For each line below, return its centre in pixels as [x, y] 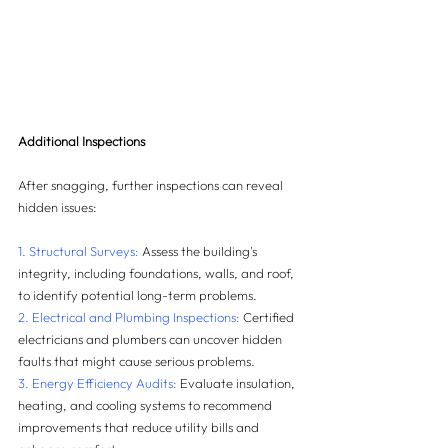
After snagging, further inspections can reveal [152, 184]
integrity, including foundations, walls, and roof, [157, 272]
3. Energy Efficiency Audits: [97, 382]
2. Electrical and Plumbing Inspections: [129, 316]
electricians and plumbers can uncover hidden [151, 338]
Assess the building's [199, 250]
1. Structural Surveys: [78, 250]
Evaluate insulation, [237, 382]
